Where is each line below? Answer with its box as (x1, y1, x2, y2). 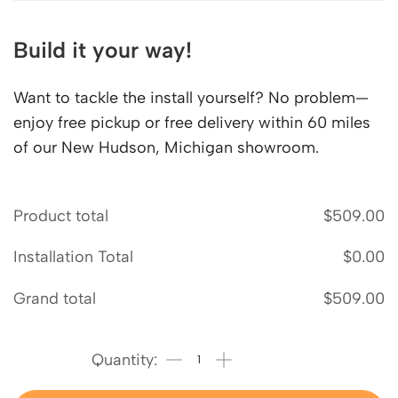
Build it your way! (13, 36, 192, 63)
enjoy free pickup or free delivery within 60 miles (13, 113, 370, 132)
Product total (13, 205, 108, 226)
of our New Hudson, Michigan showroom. (13, 138, 319, 157)
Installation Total (13, 247, 133, 267)
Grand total (13, 288, 96, 308)
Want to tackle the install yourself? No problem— (13, 88, 369, 107)
